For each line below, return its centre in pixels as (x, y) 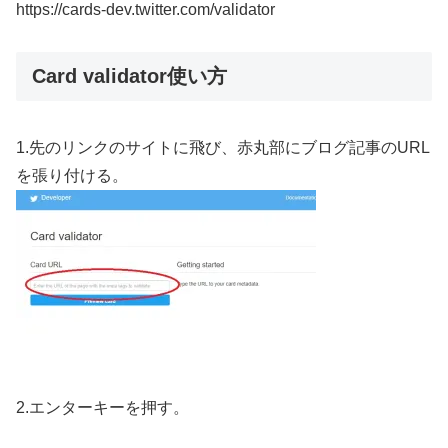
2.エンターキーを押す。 (102, 407)
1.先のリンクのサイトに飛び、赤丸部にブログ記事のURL (223, 147)
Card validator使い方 (129, 76)
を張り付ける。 (72, 175)
